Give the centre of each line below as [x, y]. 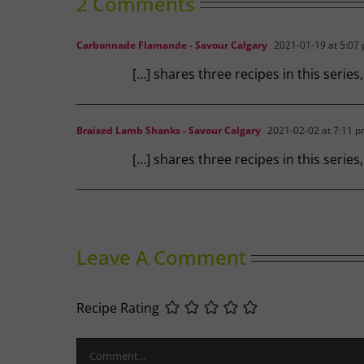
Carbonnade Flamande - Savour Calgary [172, 45]
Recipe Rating [118, 308]
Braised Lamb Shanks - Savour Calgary [169, 131]
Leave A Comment [162, 258]
